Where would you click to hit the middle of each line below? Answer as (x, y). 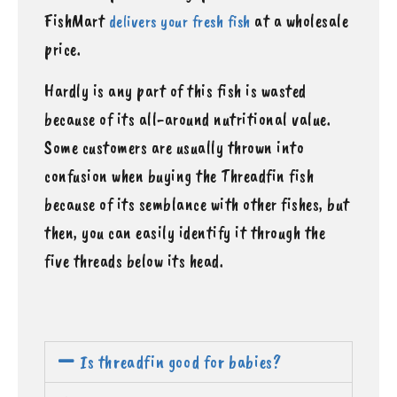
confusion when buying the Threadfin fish (179, 175)
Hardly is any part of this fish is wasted (175, 90)
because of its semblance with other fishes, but (197, 204)
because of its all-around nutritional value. (187, 119)
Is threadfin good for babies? (181, 362)
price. (62, 50)
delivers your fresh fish (179, 22)
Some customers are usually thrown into (174, 147)
